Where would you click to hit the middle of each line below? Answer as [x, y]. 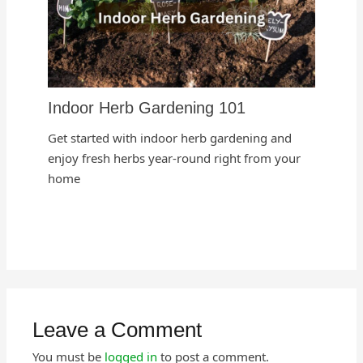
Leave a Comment [117, 329]
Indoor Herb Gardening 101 [147, 108]
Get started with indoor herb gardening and [170, 138]
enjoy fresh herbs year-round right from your [175, 158]
